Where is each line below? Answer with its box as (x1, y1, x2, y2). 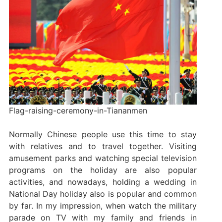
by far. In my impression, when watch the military (8, 201, 197, 211)
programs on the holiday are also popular (8, 165, 197, 175)
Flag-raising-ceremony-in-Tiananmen (8, 106, 147, 116)
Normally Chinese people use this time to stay (8, 129, 197, 140)
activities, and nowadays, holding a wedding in (8, 177, 197, 187)
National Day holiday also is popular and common (8, 189, 197, 199)
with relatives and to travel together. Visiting (8, 141, 197, 152)
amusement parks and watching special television (8, 153, 197, 164)
